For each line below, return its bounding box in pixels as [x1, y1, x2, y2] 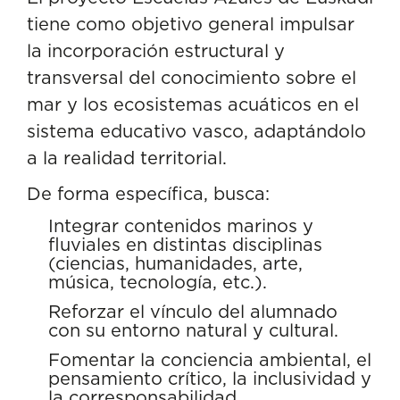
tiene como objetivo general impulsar [27, 12, 354, 35]
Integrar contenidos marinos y [48, 214, 313, 237]
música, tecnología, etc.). [48, 271, 267, 293]
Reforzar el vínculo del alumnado [48, 300, 337, 322]
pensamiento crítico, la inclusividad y [48, 367, 371, 389]
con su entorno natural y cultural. [48, 319, 338, 341]
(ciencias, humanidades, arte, [48, 252, 303, 274]
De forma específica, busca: [27, 182, 270, 204]
